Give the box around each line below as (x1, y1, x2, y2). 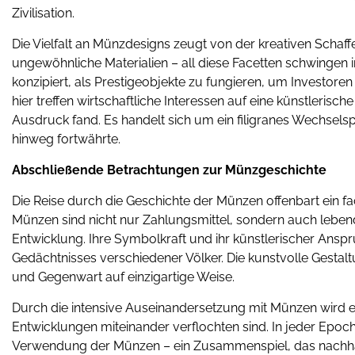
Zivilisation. (12, 6, 74, 21)
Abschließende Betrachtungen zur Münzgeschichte (12, 162, 326, 177)
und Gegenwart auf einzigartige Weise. (12, 269, 235, 284)
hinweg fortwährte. (12, 132, 120, 147)
